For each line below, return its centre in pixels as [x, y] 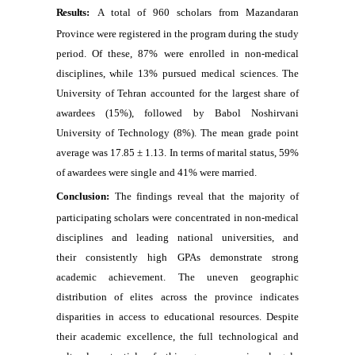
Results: [73, 12]
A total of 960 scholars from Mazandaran [198, 12]
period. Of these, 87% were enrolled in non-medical [177, 53]
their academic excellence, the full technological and [177, 336]
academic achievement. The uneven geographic [177, 277]
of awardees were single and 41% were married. [156, 172]
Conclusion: [82, 196]
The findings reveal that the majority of [207, 196]
